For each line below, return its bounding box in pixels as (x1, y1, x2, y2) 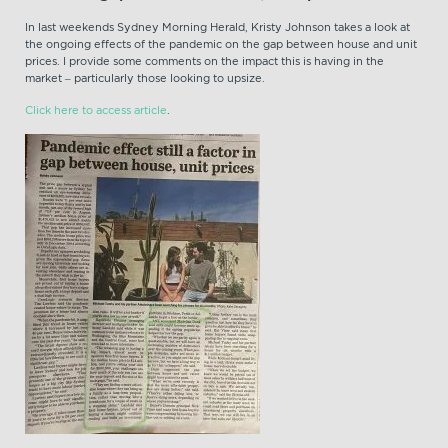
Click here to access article (25, 103, 167, 118)
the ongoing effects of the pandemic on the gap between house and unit (25, 37, 417, 52)
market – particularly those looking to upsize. (25, 71, 265, 86)
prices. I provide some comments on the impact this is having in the (25, 54, 384, 69)
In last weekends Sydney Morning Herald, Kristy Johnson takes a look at (25, 20, 410, 35)
